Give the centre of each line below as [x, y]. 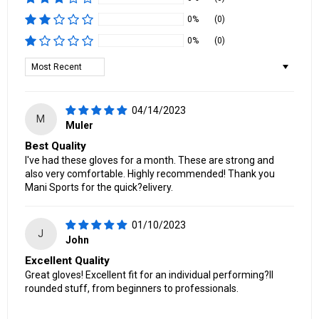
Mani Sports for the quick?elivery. [99, 187]
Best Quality [56, 146]
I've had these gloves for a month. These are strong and [150, 160]
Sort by [40, 63]
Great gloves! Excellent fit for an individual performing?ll [149, 274]
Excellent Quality [67, 260]
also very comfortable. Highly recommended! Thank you [150, 173]
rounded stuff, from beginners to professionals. [132, 288]
